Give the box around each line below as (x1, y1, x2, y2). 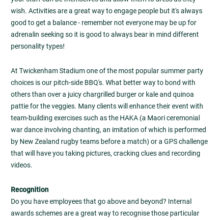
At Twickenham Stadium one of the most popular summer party (11, 66, 203, 75)
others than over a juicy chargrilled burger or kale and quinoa (11, 90, 194, 98)
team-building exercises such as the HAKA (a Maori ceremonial (11, 113, 200, 122)
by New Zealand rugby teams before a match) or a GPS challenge (11, 137, 208, 145)
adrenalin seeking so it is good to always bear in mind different (11, 30, 199, 38)
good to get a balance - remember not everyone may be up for (11, 18, 196, 27)
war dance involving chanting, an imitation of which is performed (11, 125, 206, 134)
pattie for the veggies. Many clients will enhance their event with (11, 102, 203, 110)
